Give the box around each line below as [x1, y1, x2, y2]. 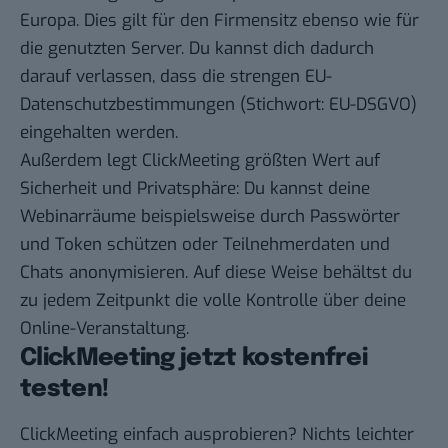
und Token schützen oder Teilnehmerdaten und [20, 233, 390, 257]
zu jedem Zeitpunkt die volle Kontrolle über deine [20, 289, 406, 313]
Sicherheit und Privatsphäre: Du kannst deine [20, 177, 370, 201]
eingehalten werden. [20, 121, 178, 145]
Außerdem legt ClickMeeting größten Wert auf [20, 149, 380, 173]
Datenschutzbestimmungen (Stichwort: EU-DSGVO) [20, 93, 417, 117]
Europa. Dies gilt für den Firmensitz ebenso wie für [20, 9, 419, 33]
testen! [20, 377, 109, 403]
